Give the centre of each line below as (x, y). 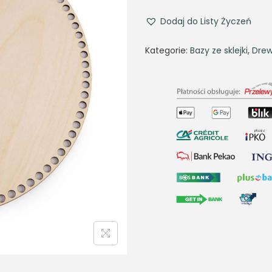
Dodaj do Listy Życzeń (206, 21)
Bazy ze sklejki (219, 50)
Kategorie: (168, 50)
